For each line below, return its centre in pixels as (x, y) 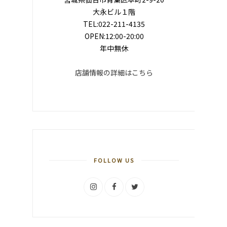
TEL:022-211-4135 (114, 24)
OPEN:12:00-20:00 (114, 36)
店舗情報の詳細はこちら (114, 72)
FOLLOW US (114, 160)
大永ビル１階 (114, 11)
